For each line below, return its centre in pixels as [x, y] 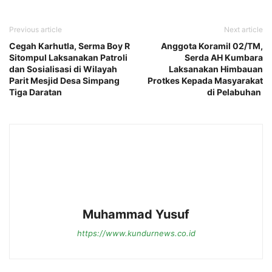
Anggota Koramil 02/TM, [212, 46]
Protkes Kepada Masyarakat [205, 81]
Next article [243, 30]
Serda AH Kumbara [224, 58]
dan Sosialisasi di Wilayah [63, 69]
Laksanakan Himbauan [216, 69]
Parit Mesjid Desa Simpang [64, 81]
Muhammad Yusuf [136, 215]
